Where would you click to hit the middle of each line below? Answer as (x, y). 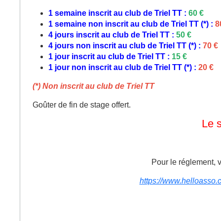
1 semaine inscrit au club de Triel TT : (118, 13)
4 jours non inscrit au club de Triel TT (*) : (126, 45)
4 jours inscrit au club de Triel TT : (112, 35)
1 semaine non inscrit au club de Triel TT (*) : (132, 24)
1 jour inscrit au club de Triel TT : (110, 56)
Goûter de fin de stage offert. (82, 105)
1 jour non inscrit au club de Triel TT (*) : (123, 67)
